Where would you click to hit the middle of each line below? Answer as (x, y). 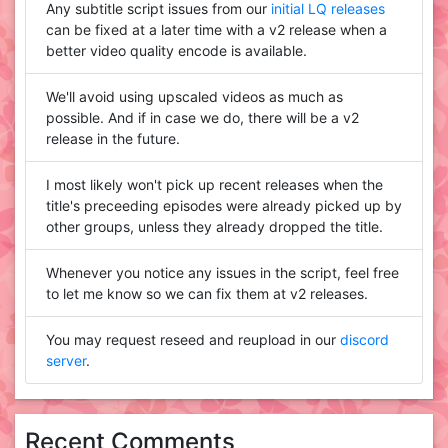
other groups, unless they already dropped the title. (214, 227)
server (66, 361)
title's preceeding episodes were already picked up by (224, 206)
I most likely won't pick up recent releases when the (214, 185)
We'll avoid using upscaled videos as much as (194, 97)
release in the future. (113, 139)
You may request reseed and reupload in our (193, 340)
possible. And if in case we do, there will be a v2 (202, 118)
